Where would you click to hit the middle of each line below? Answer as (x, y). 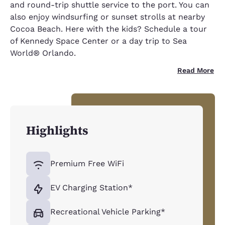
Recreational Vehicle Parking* (108, 212)
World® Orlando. (43, 53)
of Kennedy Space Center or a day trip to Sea (98, 41)
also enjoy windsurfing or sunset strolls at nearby (107, 17)
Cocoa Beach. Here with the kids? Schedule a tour (108, 29)
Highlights (57, 130)
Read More (196, 70)
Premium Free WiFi (87, 163)
